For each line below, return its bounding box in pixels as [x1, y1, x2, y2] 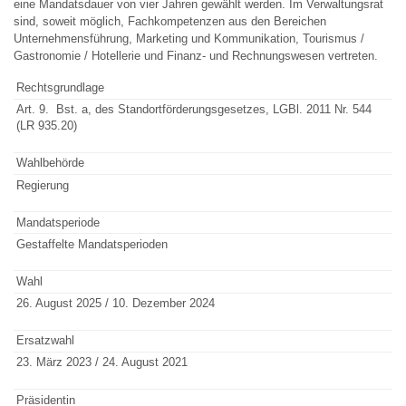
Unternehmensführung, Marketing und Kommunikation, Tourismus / [14, 31, 364, 45]
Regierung [15, 178, 69, 192]
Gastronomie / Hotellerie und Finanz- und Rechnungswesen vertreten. [14, 48, 378, 63]
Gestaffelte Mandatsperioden [15, 237, 168, 251]
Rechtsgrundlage [15, 81, 104, 95]
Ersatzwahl [15, 333, 74, 348]
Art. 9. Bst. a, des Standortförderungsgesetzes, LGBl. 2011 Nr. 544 [15, 102, 372, 117]
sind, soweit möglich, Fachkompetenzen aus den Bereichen [14, 14, 326, 28]
